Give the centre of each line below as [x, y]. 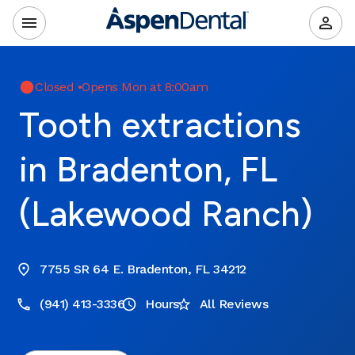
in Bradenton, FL [149, 169]
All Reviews [233, 304]
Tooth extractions [160, 125]
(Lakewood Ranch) [166, 214]
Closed [54, 87]
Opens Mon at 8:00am [145, 87]
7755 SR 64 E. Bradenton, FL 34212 [143, 269]
